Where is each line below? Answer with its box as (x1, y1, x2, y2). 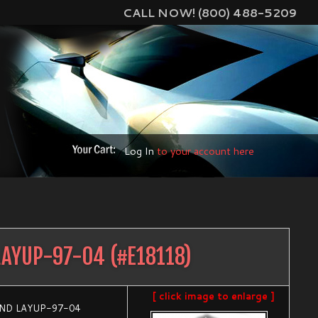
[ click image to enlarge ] (153, 290, 275, 302)
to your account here (154, 143, 254, 159)
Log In (124, 143, 154, 159)
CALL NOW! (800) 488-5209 (123, 4, 297, 21)
